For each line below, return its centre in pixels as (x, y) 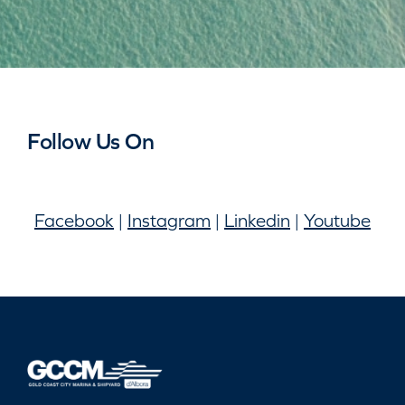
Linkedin (257, 221)
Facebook (74, 221)
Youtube (337, 221)
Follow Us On (90, 141)
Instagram (169, 221)
